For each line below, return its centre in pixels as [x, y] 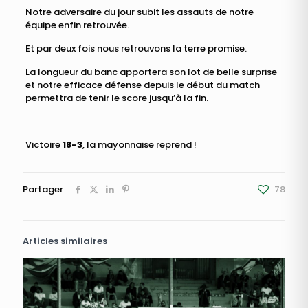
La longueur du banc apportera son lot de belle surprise [151, 71]
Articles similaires [65, 241]
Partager [43, 189]
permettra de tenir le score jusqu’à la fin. [117, 98]
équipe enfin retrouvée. [77, 25]
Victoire [44, 144]
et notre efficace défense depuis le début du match [142, 85]
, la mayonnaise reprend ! [139, 144]
